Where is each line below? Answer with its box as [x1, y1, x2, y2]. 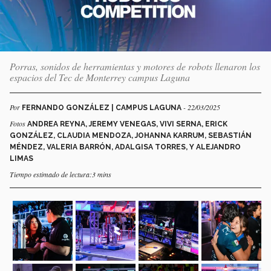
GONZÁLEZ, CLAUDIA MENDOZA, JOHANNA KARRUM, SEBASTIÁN [10, 131, 252, 140]
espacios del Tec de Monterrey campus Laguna [10, 70, 190, 83]
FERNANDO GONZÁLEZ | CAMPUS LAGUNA [22, 103, 183, 112]
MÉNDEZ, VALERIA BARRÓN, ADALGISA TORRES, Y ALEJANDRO [10, 142, 241, 151]
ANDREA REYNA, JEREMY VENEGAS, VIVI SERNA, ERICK [27, 119, 227, 128]
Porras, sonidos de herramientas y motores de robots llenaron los [10, 59, 260, 73]
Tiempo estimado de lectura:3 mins [10, 169, 111, 179]
